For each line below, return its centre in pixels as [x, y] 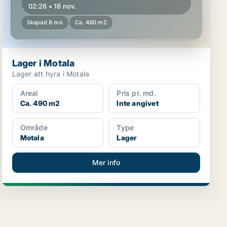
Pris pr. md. [136, 93]
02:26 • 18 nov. [52, 6]
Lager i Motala [43, 63]
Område [34, 127]
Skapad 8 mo [45, 22]
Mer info [106, 162]
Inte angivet [138, 103]
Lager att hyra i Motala [51, 74]
